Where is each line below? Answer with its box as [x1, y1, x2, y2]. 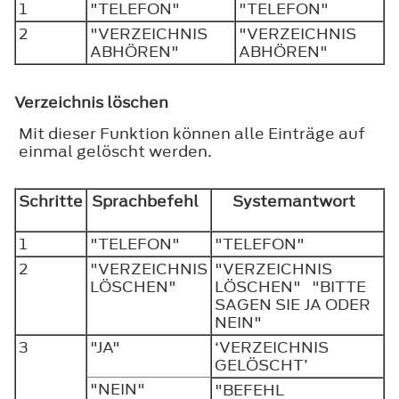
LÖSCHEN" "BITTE [215, 275, 366, 297]
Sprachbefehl [92, 190, 206, 212]
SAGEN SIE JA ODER [215, 293, 370, 315]
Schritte [19, 190, 83, 212]
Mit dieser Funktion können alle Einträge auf [19, 122, 365, 144]
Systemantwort [232, 190, 362, 212]
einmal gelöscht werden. [19, 140, 212, 162]
